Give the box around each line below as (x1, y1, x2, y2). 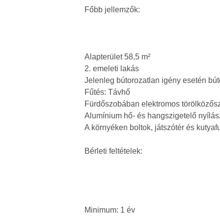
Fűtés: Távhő (84, 88, 130, 96)
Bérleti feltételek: (84, 147, 142, 155)
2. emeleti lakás (84, 64, 139, 73)
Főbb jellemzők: (84, 5, 140, 14)
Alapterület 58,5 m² (84, 53, 150, 61)
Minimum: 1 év (84, 206, 135, 214)
